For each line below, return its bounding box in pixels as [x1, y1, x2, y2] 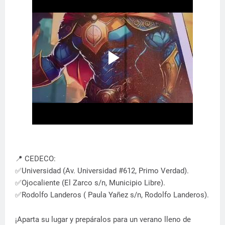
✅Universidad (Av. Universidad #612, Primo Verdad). [15, 166, 189, 175]
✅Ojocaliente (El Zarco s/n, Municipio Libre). [15, 178, 165, 187]
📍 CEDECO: [15, 154, 56, 163]
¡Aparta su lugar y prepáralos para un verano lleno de [15, 215, 191, 224]
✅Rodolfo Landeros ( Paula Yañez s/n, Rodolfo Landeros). [15, 190, 209, 199]
